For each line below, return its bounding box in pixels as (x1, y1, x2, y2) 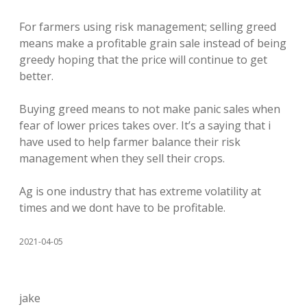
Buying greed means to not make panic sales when (19, 101, 280, 116)
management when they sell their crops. (19, 150, 225, 166)
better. (19, 68, 53, 84)
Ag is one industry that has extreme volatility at (19, 183, 261, 199)
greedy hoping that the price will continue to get (19, 51, 267, 67)
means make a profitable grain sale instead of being (19, 35, 286, 51)
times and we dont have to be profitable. (19, 199, 225, 215)
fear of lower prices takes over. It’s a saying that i (19, 117, 271, 133)
